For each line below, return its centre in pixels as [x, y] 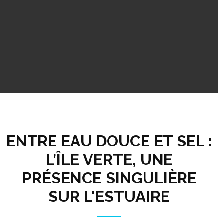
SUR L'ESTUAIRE [109, 196]
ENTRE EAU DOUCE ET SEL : [109, 141]
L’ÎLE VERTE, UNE [109, 159]
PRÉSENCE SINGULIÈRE [109, 178]
